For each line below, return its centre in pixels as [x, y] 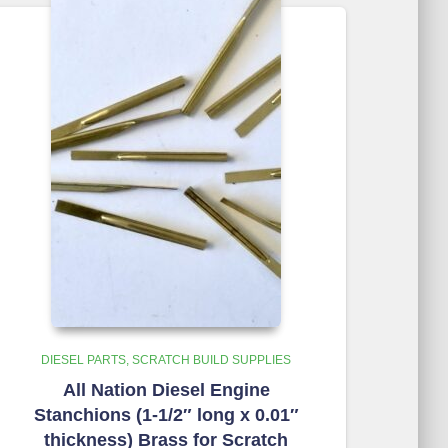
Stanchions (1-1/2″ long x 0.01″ [166, 415]
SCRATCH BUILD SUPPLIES [211, 360]
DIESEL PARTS [83, 360]
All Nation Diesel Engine [166, 390]
